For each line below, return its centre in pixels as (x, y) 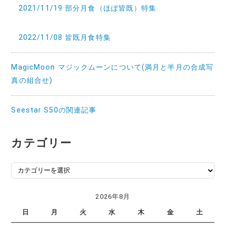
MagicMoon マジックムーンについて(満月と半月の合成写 (112, 67)
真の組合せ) (32, 80)
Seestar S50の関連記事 (54, 110)
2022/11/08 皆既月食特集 (65, 37)
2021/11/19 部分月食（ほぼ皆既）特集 (88, 8)
